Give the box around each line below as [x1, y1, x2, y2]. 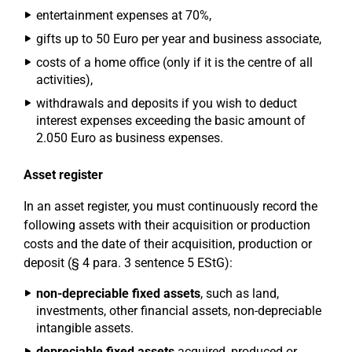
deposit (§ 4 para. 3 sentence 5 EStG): [24, 255, 233, 270]
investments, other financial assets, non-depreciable [36, 303, 321, 318]
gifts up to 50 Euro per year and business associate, [36, 31, 321, 46]
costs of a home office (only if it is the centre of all [36, 55, 313, 70]
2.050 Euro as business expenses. [36, 130, 223, 145]
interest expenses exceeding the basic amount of [36, 113, 306, 128]
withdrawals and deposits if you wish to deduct [36, 96, 297, 111]
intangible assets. [36, 321, 134, 335]
